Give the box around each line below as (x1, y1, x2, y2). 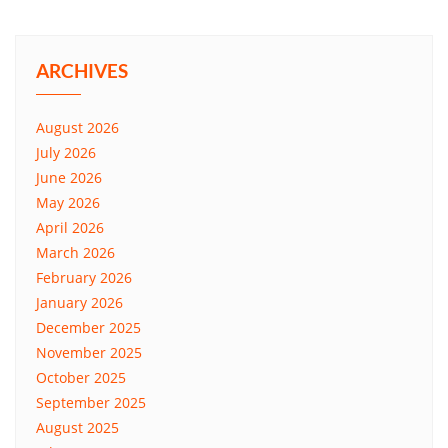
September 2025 (36, 393, 146, 412)
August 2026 (36, 118, 119, 137)
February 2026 (36, 268, 132, 287)
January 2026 (36, 293, 123, 312)
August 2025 (36, 418, 119, 437)
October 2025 (36, 368, 126, 387)
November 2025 (36, 343, 142, 362)
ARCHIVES (36, 59, 128, 82)
